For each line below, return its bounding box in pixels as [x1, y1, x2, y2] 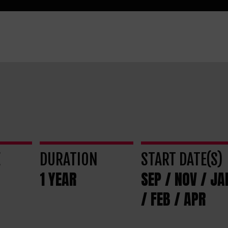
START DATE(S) [140, 150, 223, 169]
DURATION [40, 150, 98, 169]
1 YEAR [40, 168, 77, 191]
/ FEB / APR [140, 188, 206, 211]
